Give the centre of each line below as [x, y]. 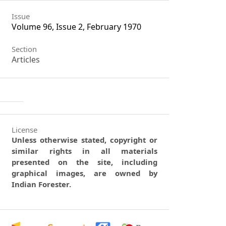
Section [24, 49]
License [25, 130]
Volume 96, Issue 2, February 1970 [77, 27]
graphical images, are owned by [85, 173]
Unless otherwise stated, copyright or [85, 140]
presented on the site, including [85, 162]
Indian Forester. [42, 184]
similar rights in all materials [85, 151]
